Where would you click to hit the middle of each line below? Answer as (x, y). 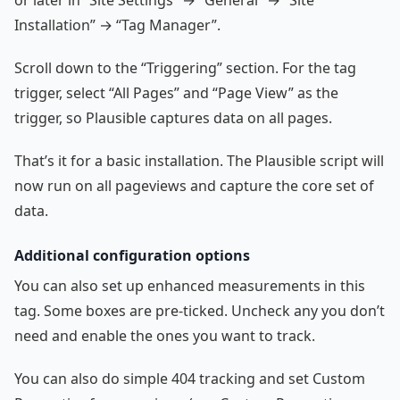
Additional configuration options (132, 256)
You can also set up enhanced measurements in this (190, 286)
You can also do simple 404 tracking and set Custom (190, 379)
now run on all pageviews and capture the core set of (194, 186)
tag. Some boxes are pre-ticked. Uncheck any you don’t (200, 311)
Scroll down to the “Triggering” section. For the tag (185, 68)
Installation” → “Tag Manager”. (117, 25)
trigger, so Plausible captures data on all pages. (173, 118)
